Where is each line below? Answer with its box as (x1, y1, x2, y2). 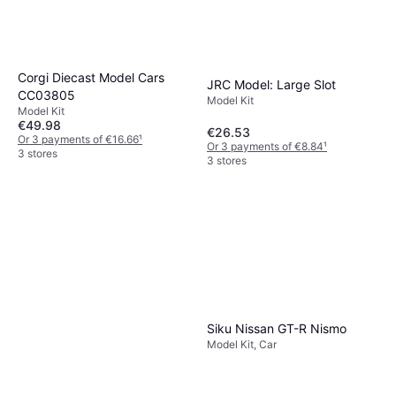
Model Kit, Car (207, 338, 277, 352)
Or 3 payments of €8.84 (207, 139, 324, 153)
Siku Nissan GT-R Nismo (207, 321, 346, 337)
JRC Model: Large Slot (207, 76, 336, 92)
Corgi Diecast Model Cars (18, 69, 164, 85)
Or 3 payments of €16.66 (18, 132, 139, 146)
